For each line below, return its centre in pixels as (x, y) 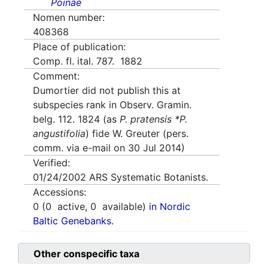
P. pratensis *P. (153, 119)
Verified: (51, 163)
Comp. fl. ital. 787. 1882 (88, 61)
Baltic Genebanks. (73, 221)
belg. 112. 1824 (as (76, 119)
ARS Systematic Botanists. (149, 177)
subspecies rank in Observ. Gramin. (112, 105)
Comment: (56, 76)
